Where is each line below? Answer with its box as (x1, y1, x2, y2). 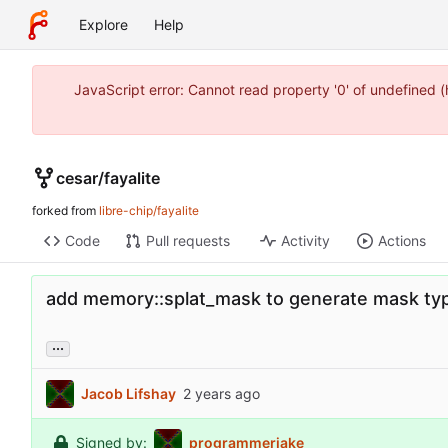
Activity (280, 232, 330, 250)
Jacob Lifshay (81, 384, 176, 402)
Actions (377, 232, 426, 250)
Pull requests (145, 232, 230, 250)
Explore (79, 16, 128, 33)
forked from (32, 203, 99, 219)
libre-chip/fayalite (99, 203, 199, 219)
